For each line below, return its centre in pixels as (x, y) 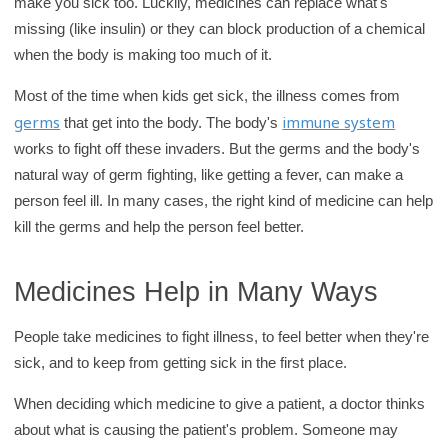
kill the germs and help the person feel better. (159, 226)
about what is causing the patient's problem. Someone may (206, 430)
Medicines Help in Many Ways (196, 292)
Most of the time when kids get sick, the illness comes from (207, 95)
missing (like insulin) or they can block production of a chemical (220, 28)
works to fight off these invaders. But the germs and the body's (217, 148)
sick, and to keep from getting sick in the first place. (181, 363)
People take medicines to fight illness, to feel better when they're (222, 337)
